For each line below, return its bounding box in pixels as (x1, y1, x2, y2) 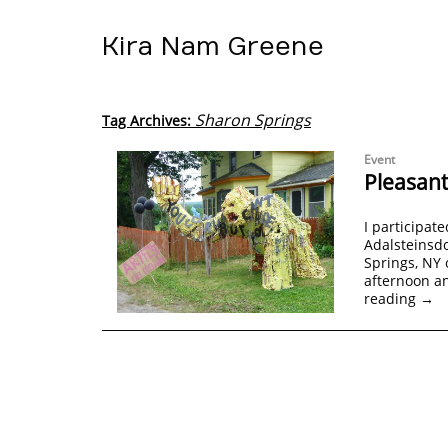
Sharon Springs (195, 109, 311, 131)
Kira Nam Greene (102, 32, 324, 62)
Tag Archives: (102, 111, 195, 130)
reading (363, 289, 420, 308)
